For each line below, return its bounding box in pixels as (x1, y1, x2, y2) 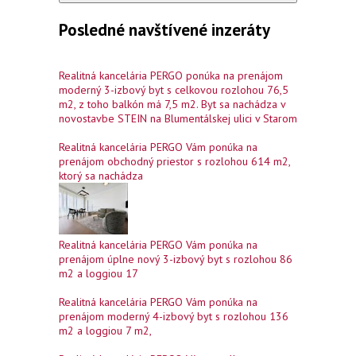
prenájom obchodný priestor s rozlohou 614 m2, (59, 154, 290, 169)
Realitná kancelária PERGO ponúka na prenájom (59, 68, 283, 83)
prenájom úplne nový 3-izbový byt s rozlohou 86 (59, 252, 292, 267)
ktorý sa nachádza (59, 168, 143, 184)
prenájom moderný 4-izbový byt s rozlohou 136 (59, 309, 288, 324)
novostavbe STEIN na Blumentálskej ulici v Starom (59, 111, 297, 126)
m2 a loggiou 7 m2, (59, 323, 152, 339)
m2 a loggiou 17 (59, 266, 138, 281)
